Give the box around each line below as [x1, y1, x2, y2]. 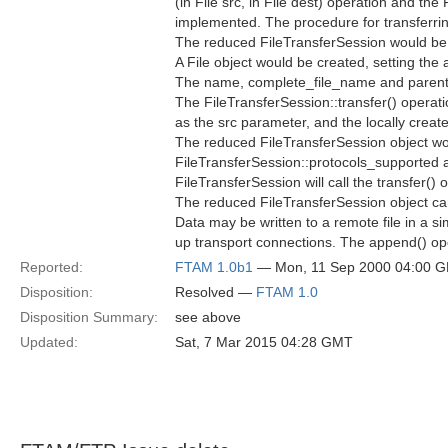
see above [175, 309, 241, 325]
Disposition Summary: [20, 309, 158, 325]
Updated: [20, 334, 78, 350]
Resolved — [175, 284, 256, 300]
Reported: [20, 259, 83, 275]
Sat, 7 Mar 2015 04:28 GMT [175, 334, 353, 350]
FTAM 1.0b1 [175, 259, 253, 275]
